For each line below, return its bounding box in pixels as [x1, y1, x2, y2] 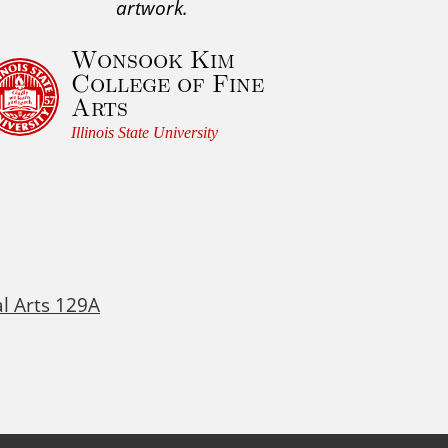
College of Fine [71, 66, 265, 100]
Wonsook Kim [71, 42, 236, 76]
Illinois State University [71, 124, 219, 142]
